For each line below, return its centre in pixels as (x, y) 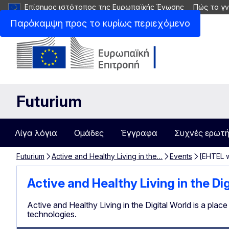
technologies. (52, 214)
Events (181, 156)
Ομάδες (89, 133)
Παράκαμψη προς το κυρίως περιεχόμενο (100, 23)
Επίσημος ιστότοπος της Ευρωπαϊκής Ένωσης (104, 7)
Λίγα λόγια (36, 133)
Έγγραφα (139, 133)
